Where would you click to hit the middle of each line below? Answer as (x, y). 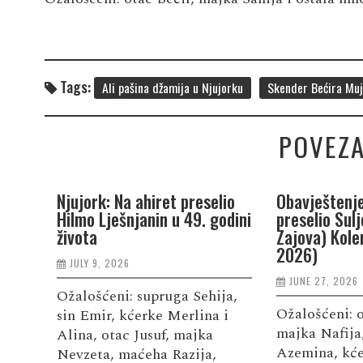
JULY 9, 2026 (99, 263)
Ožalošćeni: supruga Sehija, (147, 296)
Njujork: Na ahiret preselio (145, 201)
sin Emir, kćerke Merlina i (142, 315)
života (77, 236)
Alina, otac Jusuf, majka (135, 335)
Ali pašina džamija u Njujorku (172, 87)
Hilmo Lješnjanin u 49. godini (154, 218)
